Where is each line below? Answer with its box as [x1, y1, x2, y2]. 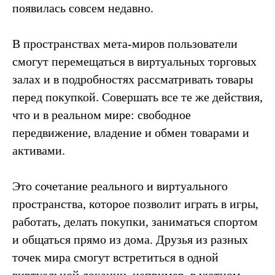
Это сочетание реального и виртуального [12, 179, 228, 193]
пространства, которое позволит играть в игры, [12, 196, 258, 211]
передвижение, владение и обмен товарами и [12, 125, 249, 139]
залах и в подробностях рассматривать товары [12, 72, 253, 86]
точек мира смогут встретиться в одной [12, 250, 219, 264]
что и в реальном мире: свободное [12, 107, 191, 122]
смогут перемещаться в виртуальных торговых [12, 54, 257, 68]
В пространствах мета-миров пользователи [12, 36, 238, 50]
